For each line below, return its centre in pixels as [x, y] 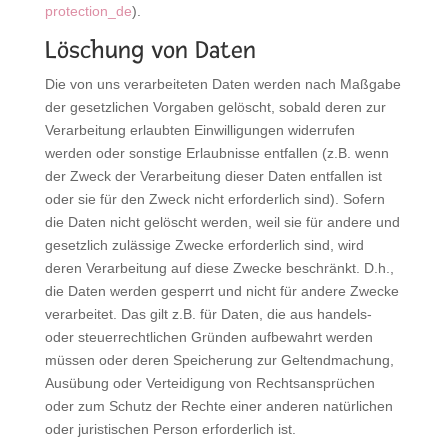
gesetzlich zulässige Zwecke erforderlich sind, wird [204, 244]
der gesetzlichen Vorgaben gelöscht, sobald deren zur [215, 106]
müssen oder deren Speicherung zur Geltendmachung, [219, 359]
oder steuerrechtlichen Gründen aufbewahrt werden [208, 336]
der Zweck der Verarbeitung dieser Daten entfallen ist [213, 175]
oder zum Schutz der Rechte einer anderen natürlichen [218, 405]
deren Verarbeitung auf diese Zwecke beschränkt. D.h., [219, 267]
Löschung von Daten [150, 49]
